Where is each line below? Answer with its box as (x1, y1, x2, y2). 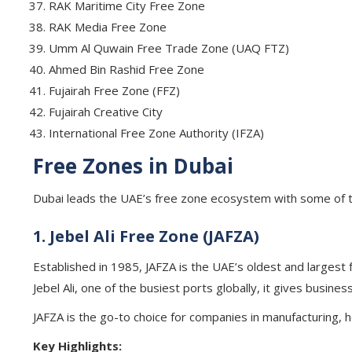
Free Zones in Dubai (33, 152, 233, 180)
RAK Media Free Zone (49, 19, 167, 35)
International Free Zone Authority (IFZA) (49, 125, 264, 141)
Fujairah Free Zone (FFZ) (49, 82, 180, 98)
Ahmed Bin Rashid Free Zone (49, 61, 204, 77)
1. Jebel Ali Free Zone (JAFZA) (33, 225, 259, 247)
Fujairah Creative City (49, 104, 163, 119)
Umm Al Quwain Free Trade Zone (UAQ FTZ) (49, 40, 289, 56)
